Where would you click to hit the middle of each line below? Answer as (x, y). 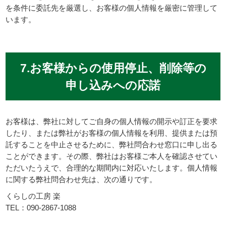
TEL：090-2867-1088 (41, 208)
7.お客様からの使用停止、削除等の (113, 68)
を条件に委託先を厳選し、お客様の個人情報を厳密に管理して (112, 8)
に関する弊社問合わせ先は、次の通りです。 (81, 180)
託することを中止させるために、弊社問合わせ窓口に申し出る (112, 145)
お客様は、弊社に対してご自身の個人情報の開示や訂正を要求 (112, 122)
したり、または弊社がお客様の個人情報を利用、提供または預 (112, 133)
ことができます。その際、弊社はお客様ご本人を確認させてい (112, 156)
